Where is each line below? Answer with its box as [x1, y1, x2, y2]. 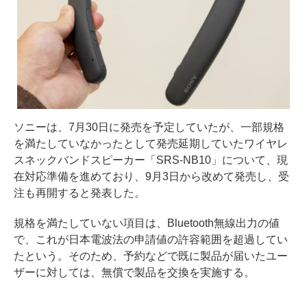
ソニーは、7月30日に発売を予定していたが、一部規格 [14, 121, 284, 134]
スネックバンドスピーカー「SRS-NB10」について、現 [14, 154, 288, 167]
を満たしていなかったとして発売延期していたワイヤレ [14, 138, 288, 150]
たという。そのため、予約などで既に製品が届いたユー [14, 250, 288, 262]
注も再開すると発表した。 [14, 187, 145, 199]
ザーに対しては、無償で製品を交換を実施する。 [14, 267, 255, 279]
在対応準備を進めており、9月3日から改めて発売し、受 [14, 171, 289, 183]
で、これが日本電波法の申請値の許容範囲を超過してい [14, 234, 288, 246]
